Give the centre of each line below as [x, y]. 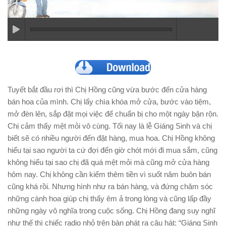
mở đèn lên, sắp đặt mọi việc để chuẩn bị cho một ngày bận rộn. [113, 114]
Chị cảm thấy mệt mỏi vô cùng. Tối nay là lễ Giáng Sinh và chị [110, 126]
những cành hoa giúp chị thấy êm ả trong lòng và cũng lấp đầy [109, 198]
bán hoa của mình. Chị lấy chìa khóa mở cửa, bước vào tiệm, [109, 101]
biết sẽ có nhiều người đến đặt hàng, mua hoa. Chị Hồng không [111, 138]
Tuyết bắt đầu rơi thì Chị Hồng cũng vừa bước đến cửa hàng [107, 89]
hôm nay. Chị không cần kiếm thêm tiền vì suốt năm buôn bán [109, 174]
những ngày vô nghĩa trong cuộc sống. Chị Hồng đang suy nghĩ [111, 210]
